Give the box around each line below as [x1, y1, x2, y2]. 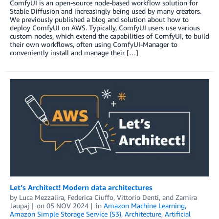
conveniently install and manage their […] [10, 48, 138, 57]
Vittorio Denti [117, 193, 159, 201]
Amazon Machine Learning [103, 201, 185, 210]
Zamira [175, 193, 197, 201]
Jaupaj [10, 201, 29, 210]
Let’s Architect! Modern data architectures [10, 182, 153, 192]
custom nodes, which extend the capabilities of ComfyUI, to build [10, 31, 209, 40]
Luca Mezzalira [19, 193, 64, 201]
